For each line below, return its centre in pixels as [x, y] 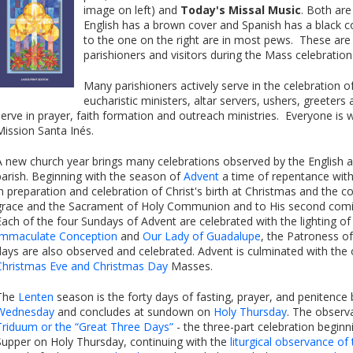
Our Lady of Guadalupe [202, 236]
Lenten [36, 297]
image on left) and [132, 10]
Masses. [190, 266]
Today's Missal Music [241, 10]
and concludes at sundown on [134, 312]
